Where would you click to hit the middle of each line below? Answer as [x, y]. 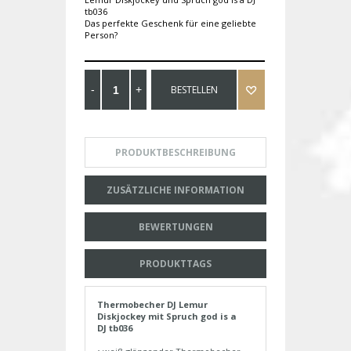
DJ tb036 [115, 328]
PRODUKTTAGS [175, 264]
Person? [101, 35]
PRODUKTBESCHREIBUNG [175, 153]
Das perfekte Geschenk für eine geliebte [170, 24]
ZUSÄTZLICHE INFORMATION [175, 190]
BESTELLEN [194, 90]
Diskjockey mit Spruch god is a [167, 317]
